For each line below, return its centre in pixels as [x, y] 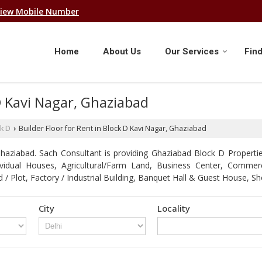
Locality [174, 208]
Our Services [192, 52]
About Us [122, 52]
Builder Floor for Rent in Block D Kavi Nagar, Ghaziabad [112, 129]
